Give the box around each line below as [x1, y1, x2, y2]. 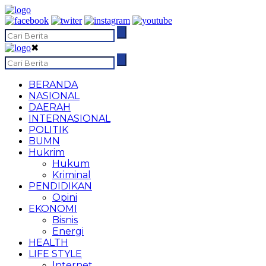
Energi [52, 226, 84, 237]
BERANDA [28, 79, 78, 90]
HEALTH [28, 237, 68, 248]
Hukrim [28, 147, 65, 158]
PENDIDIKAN [28, 180, 92, 192]
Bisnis [52, 214, 78, 226]
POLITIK [28, 124, 68, 135]
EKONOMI [28, 203, 77, 214]
